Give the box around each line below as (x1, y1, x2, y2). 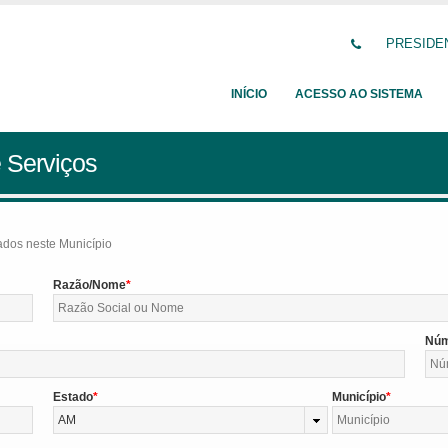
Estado (52, 390, 93, 404)
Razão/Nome (52, 278, 126, 292)
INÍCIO (231, 87, 267, 101)
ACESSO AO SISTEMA (295, 87, 423, 101)
